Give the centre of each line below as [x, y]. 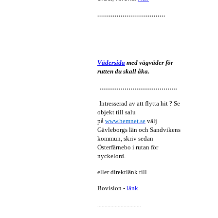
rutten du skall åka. [123, 71]
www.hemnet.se [125, 121]
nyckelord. [111, 156]
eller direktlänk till [122, 172]
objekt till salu [117, 112]
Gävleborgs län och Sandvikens [139, 130]
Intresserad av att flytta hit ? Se [140, 103]
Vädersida [111, 63]
